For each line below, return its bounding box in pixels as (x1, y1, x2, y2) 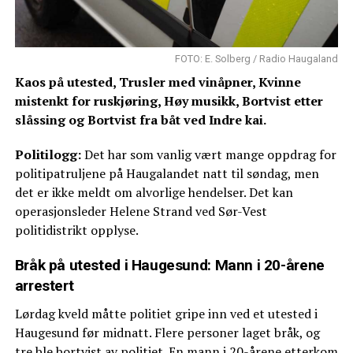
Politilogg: (14, 145, 81, 163)
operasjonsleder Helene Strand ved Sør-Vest (14, 202, 267, 220)
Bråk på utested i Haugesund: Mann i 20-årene (14, 255, 325, 274)
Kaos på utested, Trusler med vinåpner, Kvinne (14, 72, 301, 91)
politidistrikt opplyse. (14, 221, 139, 239)
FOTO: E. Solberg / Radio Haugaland (175, 52, 339, 65)
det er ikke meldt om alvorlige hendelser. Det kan (14, 183, 293, 201)
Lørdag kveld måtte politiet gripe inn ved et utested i (14, 304, 318, 322)
